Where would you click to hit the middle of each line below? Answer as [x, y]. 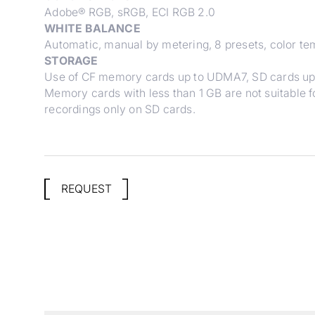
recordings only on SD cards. [120, 109]
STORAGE [71, 60]
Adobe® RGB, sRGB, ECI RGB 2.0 [130, 12]
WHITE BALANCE [92, 28]
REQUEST [86, 189]
